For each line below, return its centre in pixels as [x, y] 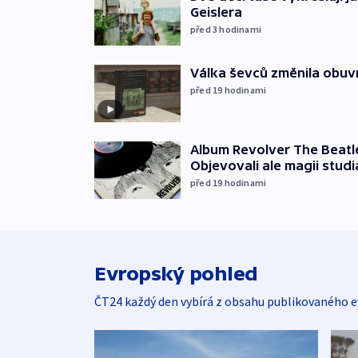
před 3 [205, 29]
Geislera [216, 12]
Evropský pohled [176, 273]
